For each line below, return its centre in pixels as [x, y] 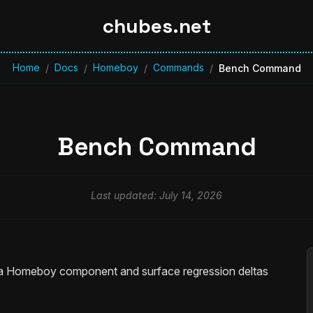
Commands [178, 67]
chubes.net [156, 26]
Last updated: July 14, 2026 [156, 196]
